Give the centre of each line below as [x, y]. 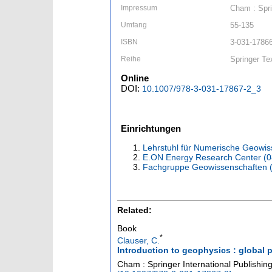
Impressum [139, 8]
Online [135, 78]
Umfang [134, 25]
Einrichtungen [151, 129]
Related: [134, 210]
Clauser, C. [138, 240]
